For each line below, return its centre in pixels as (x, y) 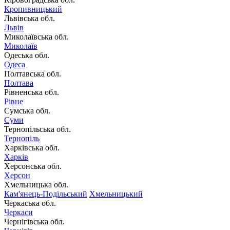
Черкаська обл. (30, 203)
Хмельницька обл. (36, 184)
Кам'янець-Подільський (46, 194)
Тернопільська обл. (37, 129)
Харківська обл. (32, 147)
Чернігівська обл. (34, 221)
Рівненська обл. (32, 92)
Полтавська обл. (33, 73)
